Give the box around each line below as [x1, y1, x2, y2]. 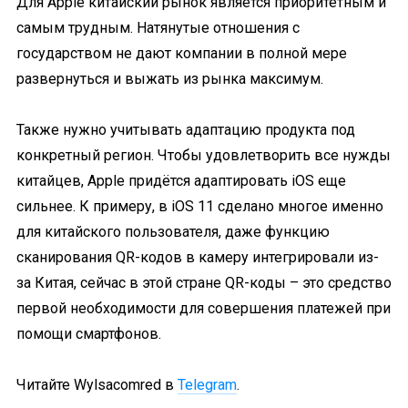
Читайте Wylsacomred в [16, 376, 178, 393]
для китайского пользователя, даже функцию [16, 223, 330, 240]
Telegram [178, 376, 237, 393]
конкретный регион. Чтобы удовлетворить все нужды [16, 147, 391, 164]
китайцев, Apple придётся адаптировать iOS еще [16, 172, 346, 189]
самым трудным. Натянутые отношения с [16, 19, 300, 36]
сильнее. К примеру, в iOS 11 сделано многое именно [16, 198, 383, 215]
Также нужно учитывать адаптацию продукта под [16, 121, 355, 138]
